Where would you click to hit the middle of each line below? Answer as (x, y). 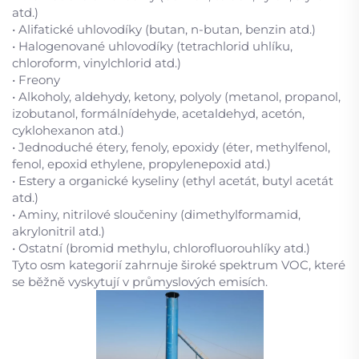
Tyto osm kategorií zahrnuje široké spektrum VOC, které (179, 265)
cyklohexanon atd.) (68, 130)
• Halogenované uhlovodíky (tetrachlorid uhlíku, (152, 46)
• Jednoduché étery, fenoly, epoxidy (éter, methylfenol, (171, 147)
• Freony (36, 80)
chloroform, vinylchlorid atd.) (97, 63)
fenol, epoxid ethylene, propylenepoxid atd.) (141, 164)
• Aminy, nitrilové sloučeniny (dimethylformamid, (156, 214)
